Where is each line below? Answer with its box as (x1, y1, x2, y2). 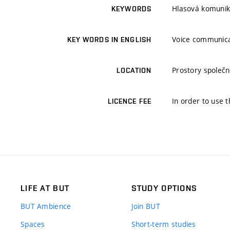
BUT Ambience (21, 201, 71, 212)
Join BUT (131, 201, 160, 212)
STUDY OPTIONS (131, 183, 198, 194)
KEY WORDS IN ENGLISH (67, 35, 151, 44)
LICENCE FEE (107, 97, 151, 106)
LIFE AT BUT (21, 183, 70, 194)
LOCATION (117, 66, 151, 75)
